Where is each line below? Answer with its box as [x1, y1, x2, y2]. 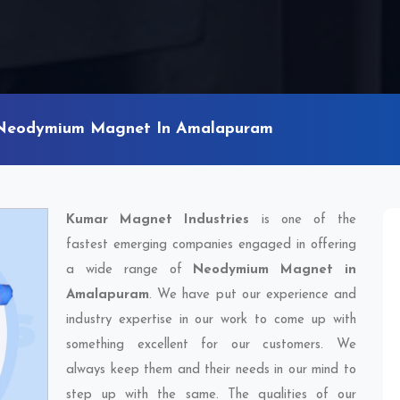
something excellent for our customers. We [66, 338, 356, 352]
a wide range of [66, 263, 194, 277]
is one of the [249, 213, 357, 227]
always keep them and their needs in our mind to [66, 363, 356, 377]
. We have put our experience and [149, 288, 356, 302]
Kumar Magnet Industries [66, 213, 250, 227]
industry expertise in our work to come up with [66, 313, 356, 327]
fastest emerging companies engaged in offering [66, 238, 356, 252]
